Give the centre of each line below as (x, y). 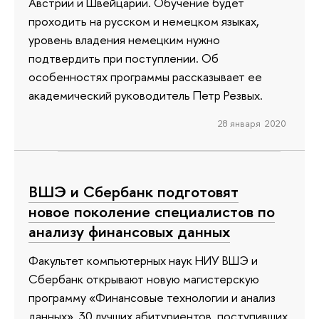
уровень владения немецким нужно (124, 40)
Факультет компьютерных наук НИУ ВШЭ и (143, 260)
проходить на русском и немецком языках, (144, 21)
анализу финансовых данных (129, 231)
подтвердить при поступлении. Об (124, 58)
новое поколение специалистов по (152, 211)
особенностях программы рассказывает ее (145, 77)
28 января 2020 (252, 124)
